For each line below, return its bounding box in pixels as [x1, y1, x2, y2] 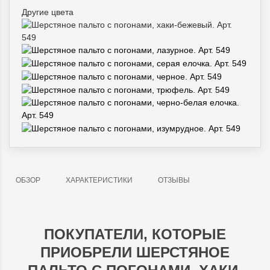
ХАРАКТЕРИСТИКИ [66, 175, 133, 184]
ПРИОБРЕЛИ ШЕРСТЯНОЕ [40, 243, 230, 260]
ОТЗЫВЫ [158, 175, 190, 184]
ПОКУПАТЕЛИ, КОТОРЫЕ [44, 225, 226, 242]
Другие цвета [22, 7, 74, 17]
